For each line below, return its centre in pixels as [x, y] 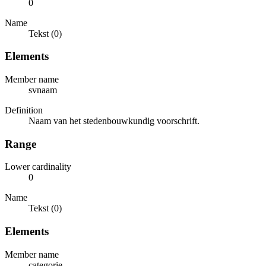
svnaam [43, 90]
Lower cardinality [38, 167]
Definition [24, 110]
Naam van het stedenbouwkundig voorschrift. [114, 121]
